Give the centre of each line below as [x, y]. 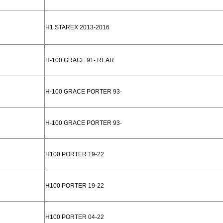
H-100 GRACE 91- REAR [80, 60]
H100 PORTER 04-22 [75, 217]
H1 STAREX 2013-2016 [77, 27]
